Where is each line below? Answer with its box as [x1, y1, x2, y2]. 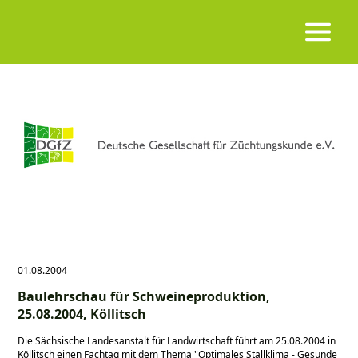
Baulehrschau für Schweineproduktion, [18, 288, 271, 306]
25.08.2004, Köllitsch [18, 305, 147, 324]
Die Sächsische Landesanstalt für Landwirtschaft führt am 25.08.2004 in [18, 333, 336, 348]
